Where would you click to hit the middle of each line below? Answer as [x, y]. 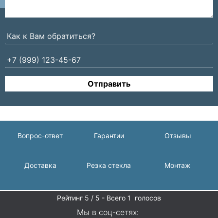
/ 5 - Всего [109, 198]
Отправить [109, 83]
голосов [147, 198]
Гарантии [109, 135]
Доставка [40, 165]
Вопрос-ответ [40, 135]
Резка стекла [109, 165]
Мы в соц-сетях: [108, 212]
